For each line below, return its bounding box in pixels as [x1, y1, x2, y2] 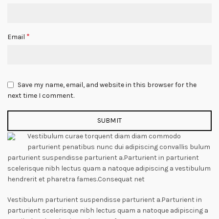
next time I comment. [7, 91, 74, 100]
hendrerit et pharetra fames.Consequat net [7, 175, 145, 183]
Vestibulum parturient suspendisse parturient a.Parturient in [7, 196, 202, 204]
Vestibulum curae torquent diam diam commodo [27, 132, 181, 140]
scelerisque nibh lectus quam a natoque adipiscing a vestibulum [7, 164, 211, 173]
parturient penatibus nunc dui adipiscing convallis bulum [27, 143, 210, 151]
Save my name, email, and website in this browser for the [18, 80, 197, 89]
